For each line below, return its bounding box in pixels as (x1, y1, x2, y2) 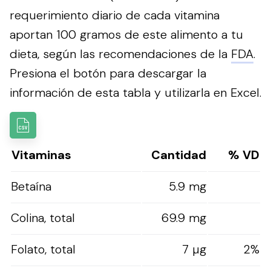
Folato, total (11, 241, 76, 257)
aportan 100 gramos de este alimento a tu (10, 26, 243, 42)
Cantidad (151, 146, 206, 163)
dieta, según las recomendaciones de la (10, 45, 231, 62)
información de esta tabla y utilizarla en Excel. (10, 84, 261, 100)
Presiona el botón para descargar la (10, 65, 206, 81)
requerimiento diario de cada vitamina (10, 7, 220, 23)
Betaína (11, 178, 51, 194)
